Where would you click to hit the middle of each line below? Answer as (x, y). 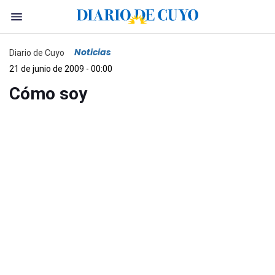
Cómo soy (48, 94)
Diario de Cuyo (37, 52)
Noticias (93, 52)
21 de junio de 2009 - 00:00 (61, 69)
